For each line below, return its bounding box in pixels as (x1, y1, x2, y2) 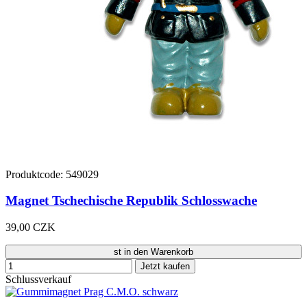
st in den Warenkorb (114, 246, 193, 257)
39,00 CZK (5, 221, 56, 233)
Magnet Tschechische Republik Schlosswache (5, 193, 257, 208)
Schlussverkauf (5, 273, 71, 285)
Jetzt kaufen (140, 260, 190, 271)
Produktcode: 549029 (5, 168, 99, 180)
